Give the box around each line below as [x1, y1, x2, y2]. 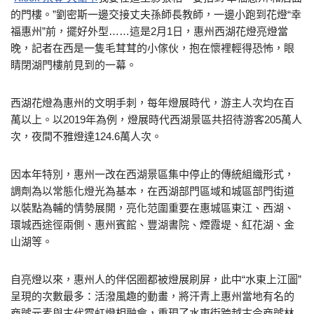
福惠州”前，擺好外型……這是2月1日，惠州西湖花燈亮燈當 [11, 25, 288, 37]
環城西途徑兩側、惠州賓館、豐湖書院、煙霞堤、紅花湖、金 [11, 219, 294, 231]
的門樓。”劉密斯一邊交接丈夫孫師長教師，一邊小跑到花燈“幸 [11, 8, 301, 20]
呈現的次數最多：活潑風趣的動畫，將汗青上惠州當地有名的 [11, 290, 294, 302]
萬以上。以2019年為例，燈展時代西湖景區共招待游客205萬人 [11, 114, 302, 125]
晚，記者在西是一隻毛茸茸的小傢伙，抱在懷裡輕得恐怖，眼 [11, 42, 294, 54]
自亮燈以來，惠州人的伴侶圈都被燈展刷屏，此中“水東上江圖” [11, 273, 301, 285]
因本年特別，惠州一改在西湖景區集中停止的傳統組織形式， [11, 168, 294, 180]
